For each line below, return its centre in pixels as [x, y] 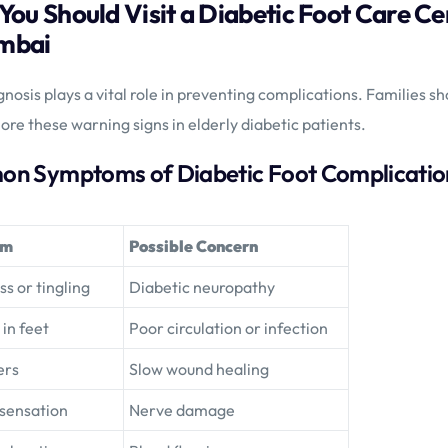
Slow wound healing [199, 369]
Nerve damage [182, 410]
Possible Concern [193, 246]
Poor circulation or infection [228, 328]
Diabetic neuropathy [202, 287]
